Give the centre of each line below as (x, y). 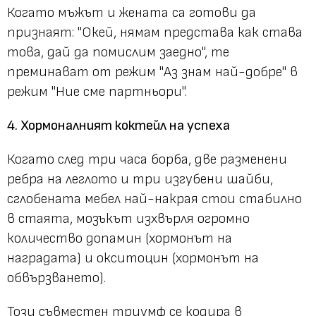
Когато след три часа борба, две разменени (147, 159)
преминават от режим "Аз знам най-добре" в (152, 72)
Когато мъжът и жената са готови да (132, 12)
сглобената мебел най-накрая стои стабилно (154, 199)
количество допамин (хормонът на (120, 238)
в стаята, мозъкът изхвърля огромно (128, 218)
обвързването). (56, 278)
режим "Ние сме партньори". (97, 91)
